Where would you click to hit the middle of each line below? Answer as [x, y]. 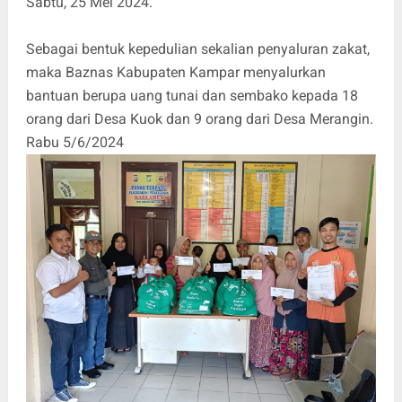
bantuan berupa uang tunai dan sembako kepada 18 [192, 95]
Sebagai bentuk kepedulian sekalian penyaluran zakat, [197, 48]
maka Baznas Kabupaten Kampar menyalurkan [175, 72]
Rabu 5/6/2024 [76, 142]
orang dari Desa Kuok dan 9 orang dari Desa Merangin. [199, 118]
